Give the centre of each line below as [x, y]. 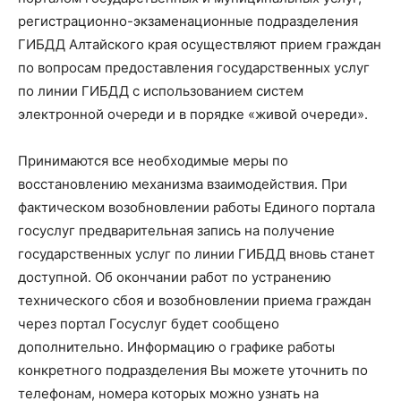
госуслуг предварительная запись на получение [176, 230]
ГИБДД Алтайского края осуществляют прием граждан [200, 44]
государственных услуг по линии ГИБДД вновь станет [196, 254]
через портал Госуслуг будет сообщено [149, 324]
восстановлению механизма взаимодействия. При [183, 184]
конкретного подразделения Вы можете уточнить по [193, 370]
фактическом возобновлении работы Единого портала [196, 207]
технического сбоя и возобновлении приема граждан [195, 300]
